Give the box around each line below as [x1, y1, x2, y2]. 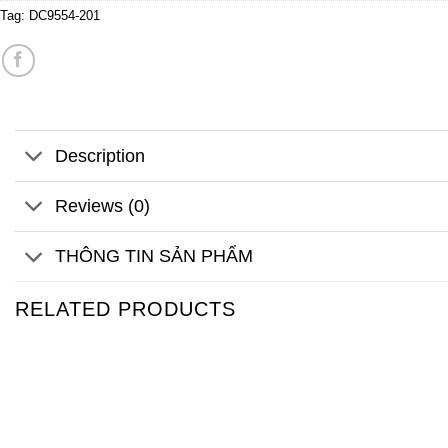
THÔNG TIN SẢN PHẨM [55, 246, 254, 267]
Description [55, 145, 146, 166]
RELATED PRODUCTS [15, 297, 236, 320]
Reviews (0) [55, 196, 151, 217]
